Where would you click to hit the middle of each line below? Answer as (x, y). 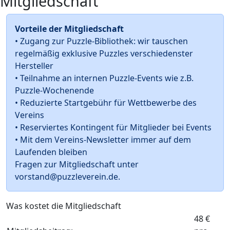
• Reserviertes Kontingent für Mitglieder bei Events (113, 127)
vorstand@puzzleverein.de (66, 177)
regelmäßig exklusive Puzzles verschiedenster (104, 53)
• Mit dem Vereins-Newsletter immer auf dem (103, 140)
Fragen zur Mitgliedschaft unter (77, 164)
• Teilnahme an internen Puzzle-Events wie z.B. (104, 78)
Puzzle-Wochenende (54, 90)
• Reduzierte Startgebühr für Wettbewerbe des (106, 103)
